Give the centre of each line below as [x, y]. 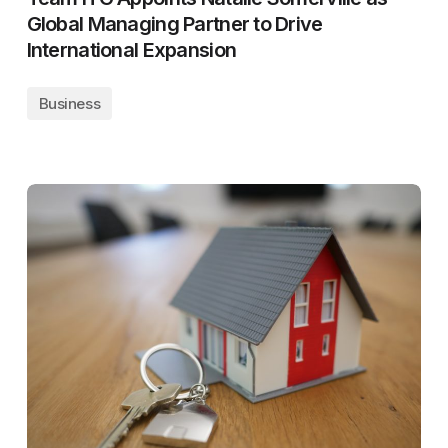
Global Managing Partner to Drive [174, 24]
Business [69, 103]
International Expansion [131, 50]
